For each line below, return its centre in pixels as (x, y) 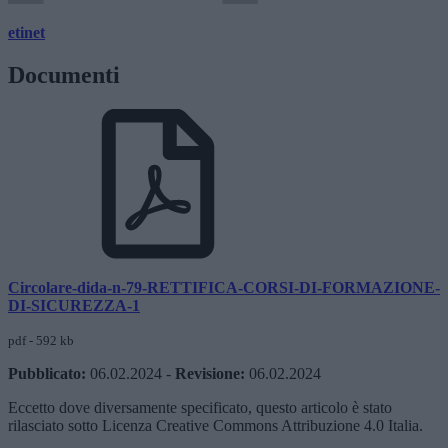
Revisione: (210, 373)
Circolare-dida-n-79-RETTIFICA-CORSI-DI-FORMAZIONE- (224, 287)
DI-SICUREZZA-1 (74, 305)
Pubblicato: (47, 373)
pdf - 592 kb (41, 340)
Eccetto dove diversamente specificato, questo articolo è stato (200, 407)
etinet (26, 32)
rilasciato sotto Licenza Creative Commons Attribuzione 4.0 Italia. (215, 425)
